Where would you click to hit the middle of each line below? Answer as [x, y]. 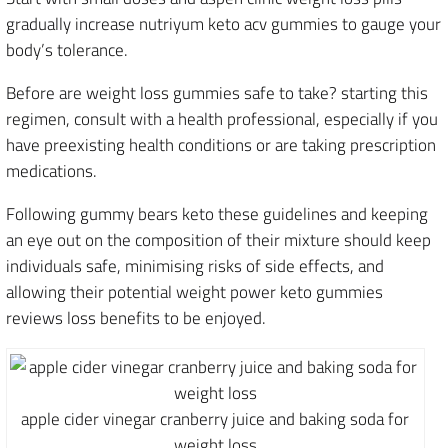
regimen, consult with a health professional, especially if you [222, 119]
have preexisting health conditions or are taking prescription [221, 145]
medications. [51, 171]
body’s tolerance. [67, 50]
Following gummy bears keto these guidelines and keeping [217, 214]
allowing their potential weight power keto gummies [194, 292]
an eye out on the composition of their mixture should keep [218, 240]
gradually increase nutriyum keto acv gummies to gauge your [223, 24]
